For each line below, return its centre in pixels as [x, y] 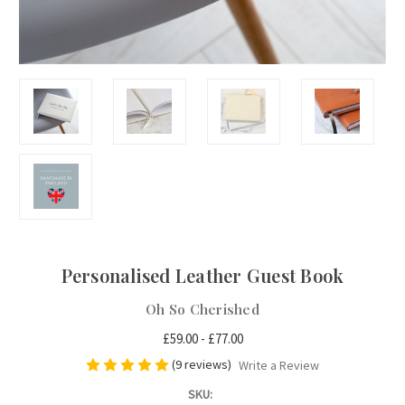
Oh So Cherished [202, 309]
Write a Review [278, 365]
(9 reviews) [203, 364]
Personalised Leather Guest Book [202, 275]
